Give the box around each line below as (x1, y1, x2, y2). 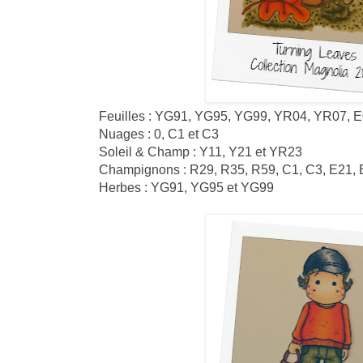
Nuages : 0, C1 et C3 (99, 126, 219, 141)
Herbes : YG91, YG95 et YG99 (99, 179, 274, 194)
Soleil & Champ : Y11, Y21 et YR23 (99, 143, 302, 159)
